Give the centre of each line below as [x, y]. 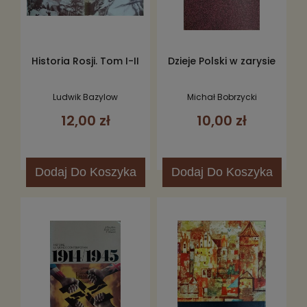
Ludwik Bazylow [85, 97]
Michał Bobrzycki [222, 97]
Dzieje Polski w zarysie [222, 61]
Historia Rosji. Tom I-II [85, 61]
